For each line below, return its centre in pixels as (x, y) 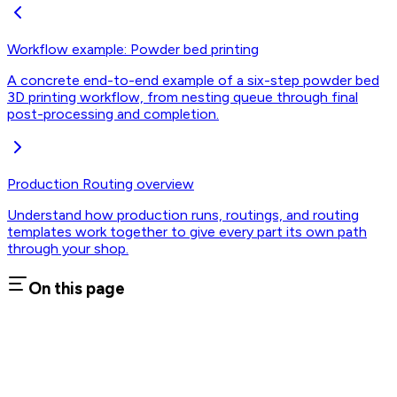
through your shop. (68, 248)
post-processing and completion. (113, 113)
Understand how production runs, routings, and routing (183, 214)
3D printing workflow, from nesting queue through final (183, 97)
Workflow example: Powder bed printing (133, 49)
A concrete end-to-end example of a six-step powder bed (193, 80)
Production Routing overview (101, 183)
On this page (77, 289)
